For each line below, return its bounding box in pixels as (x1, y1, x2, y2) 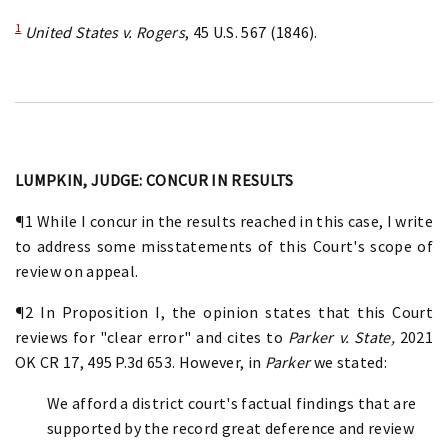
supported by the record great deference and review (47, 417, 415, 438)
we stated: (310, 351, 387, 372)
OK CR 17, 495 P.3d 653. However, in (15, 351, 262, 372)
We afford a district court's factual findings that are (47, 392, 417, 413)
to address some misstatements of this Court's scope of (15, 235, 433, 256)
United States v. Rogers (24, 21, 186, 42)
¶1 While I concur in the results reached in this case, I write (15, 210, 433, 231)
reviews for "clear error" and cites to (15, 326, 288, 347)
